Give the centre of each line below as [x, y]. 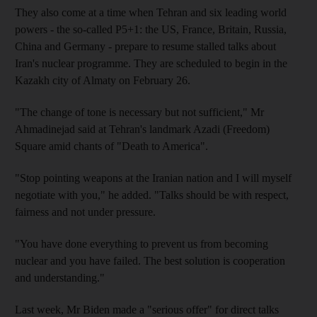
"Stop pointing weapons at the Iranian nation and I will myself [153, 178]
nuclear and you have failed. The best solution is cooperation [150, 260]
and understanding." [60, 277]
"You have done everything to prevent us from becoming [142, 243]
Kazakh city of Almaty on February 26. [103, 80]
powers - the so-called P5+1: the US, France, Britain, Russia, [151, 29]
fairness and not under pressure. [85, 212]
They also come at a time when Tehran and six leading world [151, 12]
